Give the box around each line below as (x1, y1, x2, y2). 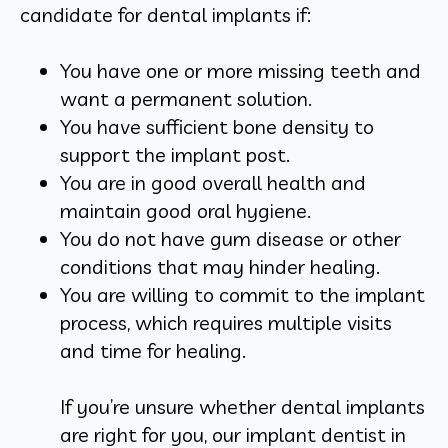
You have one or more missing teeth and (60, 57, 421, 83)
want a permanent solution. (60, 85, 312, 111)
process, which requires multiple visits (60, 309, 392, 335)
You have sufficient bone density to (60, 113, 374, 139)
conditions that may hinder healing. (60, 253, 380, 279)
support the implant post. (60, 141, 290, 167)
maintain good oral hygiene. (60, 197, 311, 223)
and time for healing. (60, 337, 246, 363)
